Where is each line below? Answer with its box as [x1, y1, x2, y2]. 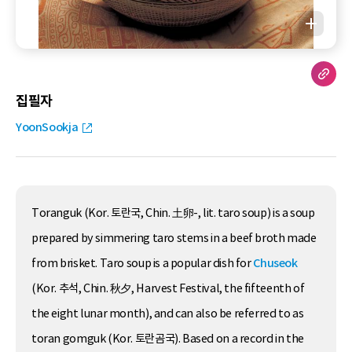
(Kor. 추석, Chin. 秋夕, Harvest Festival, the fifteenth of [31, 281, 305, 296]
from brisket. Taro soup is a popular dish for [31, 256, 254, 271]
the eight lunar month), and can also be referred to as [31, 306, 304, 321]
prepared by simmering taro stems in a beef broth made [31, 231, 317, 246]
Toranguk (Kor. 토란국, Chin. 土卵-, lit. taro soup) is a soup [31, 206, 315, 221]
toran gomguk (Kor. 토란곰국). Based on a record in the [31, 332, 304, 346]
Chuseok [253, 256, 298, 271]
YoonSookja [16, 120, 79, 135]
